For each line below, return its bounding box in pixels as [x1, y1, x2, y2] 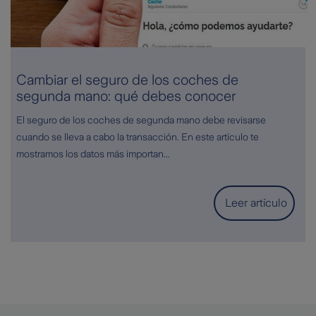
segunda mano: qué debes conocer [16, 88, 236, 104]
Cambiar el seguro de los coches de [16, 72, 238, 88]
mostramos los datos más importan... [16, 148, 170, 160]
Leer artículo [224, 197, 287, 209]
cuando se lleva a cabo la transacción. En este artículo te [16, 131, 259, 143]
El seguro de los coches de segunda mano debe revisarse [16, 114, 266, 126]
